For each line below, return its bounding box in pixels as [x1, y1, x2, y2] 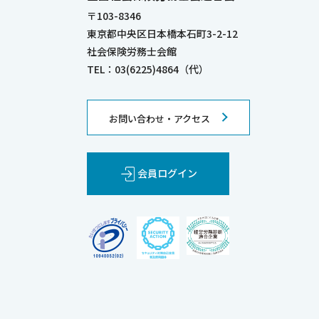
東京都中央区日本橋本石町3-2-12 [87, 26, 238, 41]
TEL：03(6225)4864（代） [87, 61, 209, 76]
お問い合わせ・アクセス [109, 111, 210, 125]
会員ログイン [137, 166, 197, 181]
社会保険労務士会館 [87, 43, 177, 58]
